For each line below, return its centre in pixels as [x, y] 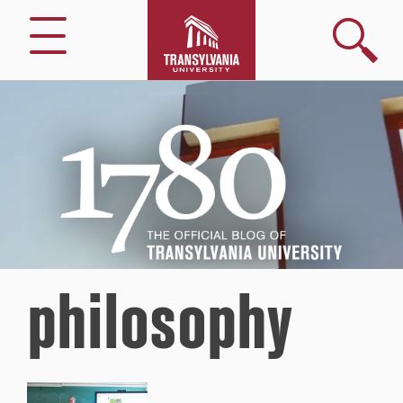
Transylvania [55, 205]
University [46, 222]
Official [37, 154]
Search [352, 23]
